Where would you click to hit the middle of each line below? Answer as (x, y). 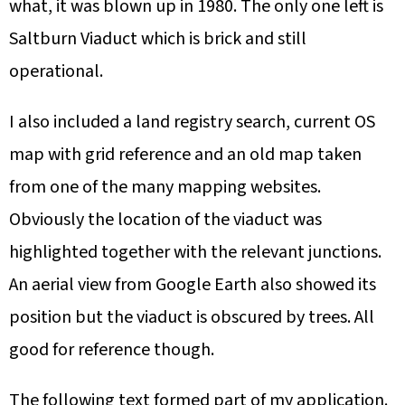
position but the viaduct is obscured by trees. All (192, 318)
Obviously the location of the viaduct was (165, 220)
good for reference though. (112, 350)
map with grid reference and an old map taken (185, 155)
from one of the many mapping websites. (165, 188)
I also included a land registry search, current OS (192, 122)
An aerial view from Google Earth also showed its (193, 285)
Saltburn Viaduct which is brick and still (158, 39)
